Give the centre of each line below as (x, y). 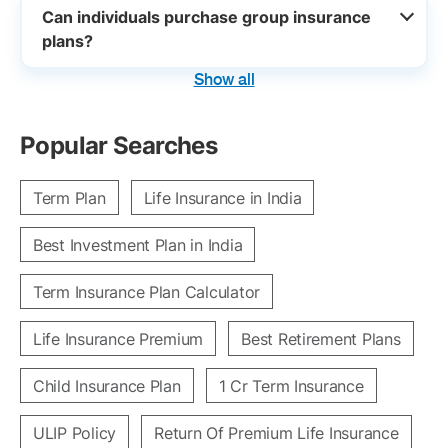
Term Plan (69, 198)
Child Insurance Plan (107, 386)
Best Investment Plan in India (138, 245)
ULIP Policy (75, 433)
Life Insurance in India (222, 198)
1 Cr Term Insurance (291, 386)
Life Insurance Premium (118, 339)
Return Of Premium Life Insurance (276, 433)
